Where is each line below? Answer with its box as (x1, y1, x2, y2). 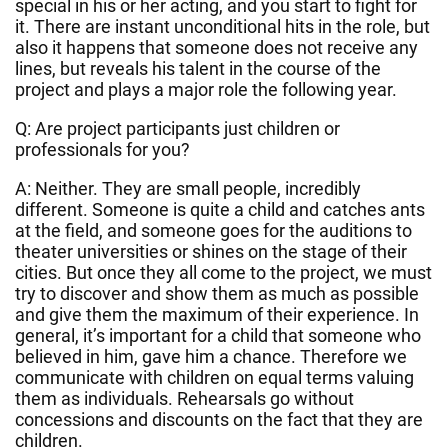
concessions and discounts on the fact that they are (15, 408, 423, 430)
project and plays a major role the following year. (15, 78, 397, 100)
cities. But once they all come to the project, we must (15, 261, 432, 283)
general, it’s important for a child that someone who (15, 324, 421, 346)
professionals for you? (15, 138, 190, 160)
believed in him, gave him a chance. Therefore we (15, 345, 407, 367)
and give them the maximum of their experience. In (15, 303, 419, 325)
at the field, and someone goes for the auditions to (15, 219, 412, 241)
